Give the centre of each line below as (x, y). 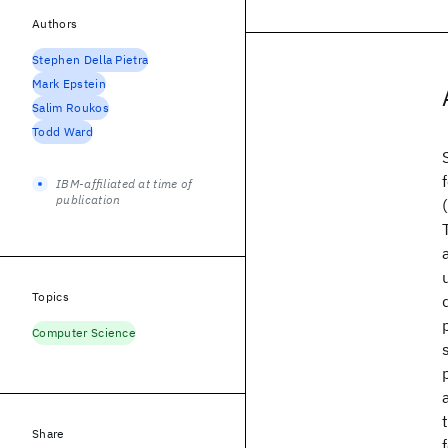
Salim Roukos (70, 107)
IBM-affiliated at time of (124, 183)
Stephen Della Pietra (90, 59)
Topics (50, 296)
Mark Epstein (69, 83)
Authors (55, 23)
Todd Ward (62, 131)
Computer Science (84, 332)
